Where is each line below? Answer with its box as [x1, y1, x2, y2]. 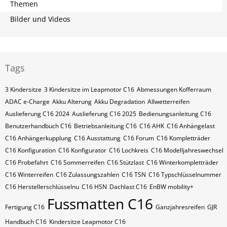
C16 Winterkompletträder [146, 158, 218, 167]
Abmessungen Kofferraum [137, 85, 211, 94]
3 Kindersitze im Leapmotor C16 [44, 85, 134, 94]
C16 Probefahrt [5, 158, 48, 167]
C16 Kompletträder [157, 134, 210, 142]
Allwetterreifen [147, 97, 190, 106]
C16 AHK [139, 122, 164, 130]
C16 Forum [123, 134, 154, 142]
